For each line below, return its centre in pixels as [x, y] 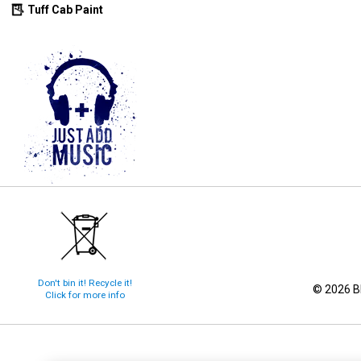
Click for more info [85, 295]
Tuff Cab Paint [64, 10]
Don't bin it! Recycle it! [85, 282]
